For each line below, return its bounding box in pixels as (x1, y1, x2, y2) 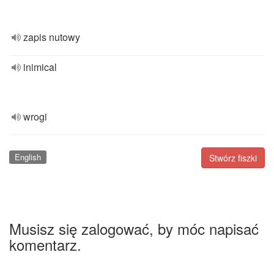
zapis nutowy (23, 30, 80, 44)
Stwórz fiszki (209, 152, 257, 164)
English (14, 151, 41, 163)
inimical (23, 60, 57, 74)
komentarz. (9, 233, 81, 255)
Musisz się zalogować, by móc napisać (9, 217, 259, 239)
